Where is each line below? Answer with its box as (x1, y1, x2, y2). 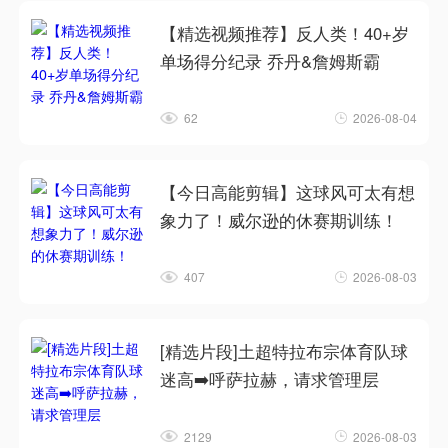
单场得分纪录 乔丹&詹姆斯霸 (160, 48, 381, 73)
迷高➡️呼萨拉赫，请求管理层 (160, 367, 380, 392)
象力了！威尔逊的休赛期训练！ (160, 207, 399, 232)
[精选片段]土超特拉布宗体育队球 (160, 339, 409, 364)
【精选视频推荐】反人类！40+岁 (160, 20, 410, 45)
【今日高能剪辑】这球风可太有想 (160, 179, 416, 204)
